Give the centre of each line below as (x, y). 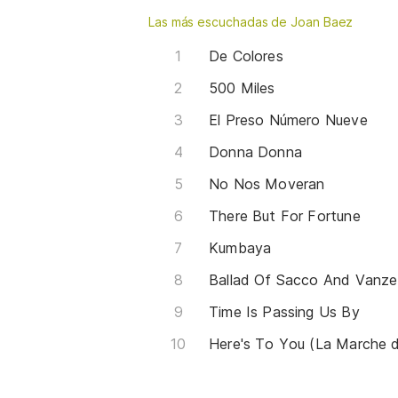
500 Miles (242, 88)
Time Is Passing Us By (284, 311)
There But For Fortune (285, 215)
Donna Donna (255, 151)
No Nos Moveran (267, 183)
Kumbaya (240, 247)
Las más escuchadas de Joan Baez (251, 21)
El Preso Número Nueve (288, 119)
